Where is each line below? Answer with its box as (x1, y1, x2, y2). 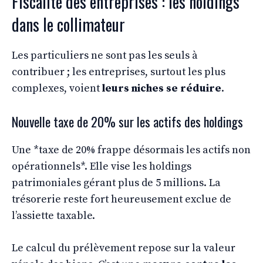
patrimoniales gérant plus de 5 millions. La (12, 176, 221, 190)
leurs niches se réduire (102, 81, 221, 95)
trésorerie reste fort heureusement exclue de (12, 192, 231, 206)
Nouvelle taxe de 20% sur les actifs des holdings (12, 112, 243, 131)
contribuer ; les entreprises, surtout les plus (12, 65, 225, 79)
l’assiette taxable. (12, 208, 95, 222)
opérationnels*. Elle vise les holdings (12, 159, 191, 173)
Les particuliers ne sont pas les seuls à (12, 48, 198, 62)
